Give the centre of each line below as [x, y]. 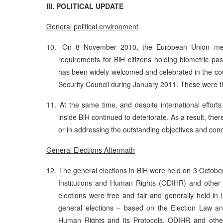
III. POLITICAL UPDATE [85, 6]
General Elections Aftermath [91, 150]
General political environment [92, 26]
